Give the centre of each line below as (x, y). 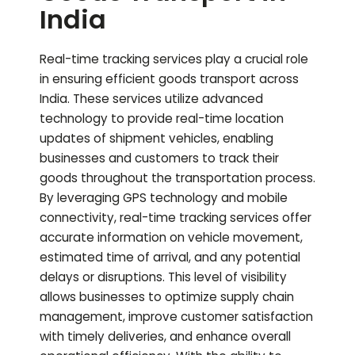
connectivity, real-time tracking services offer (176, 218)
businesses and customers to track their (159, 158)
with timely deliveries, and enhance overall (165, 337)
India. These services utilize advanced (151, 99)
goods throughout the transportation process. (177, 178)
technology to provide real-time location (162, 119)
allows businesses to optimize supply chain (167, 297)
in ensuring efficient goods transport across (169, 79)
